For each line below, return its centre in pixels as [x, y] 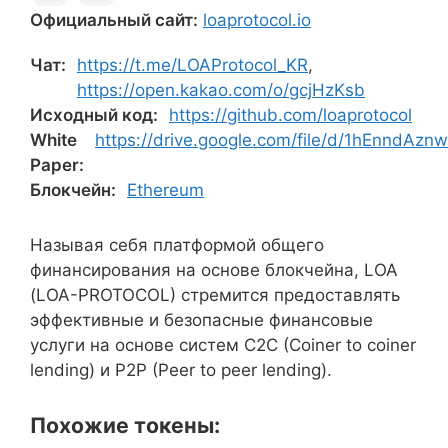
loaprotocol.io [257, 20]
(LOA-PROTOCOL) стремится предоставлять [215, 295]
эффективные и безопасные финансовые [201, 320]
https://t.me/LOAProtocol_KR [192, 65]
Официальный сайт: [114, 20]
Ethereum [165, 190]
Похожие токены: [125, 425]
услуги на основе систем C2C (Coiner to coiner [223, 345]
